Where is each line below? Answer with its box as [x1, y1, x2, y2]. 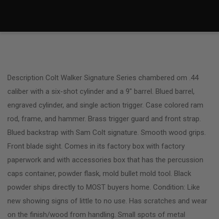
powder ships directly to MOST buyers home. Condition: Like [7, 182, 200, 192]
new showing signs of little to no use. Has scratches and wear [7, 196, 207, 205]
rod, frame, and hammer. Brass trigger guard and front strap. [7, 114, 201, 123]
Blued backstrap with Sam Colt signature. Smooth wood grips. [7, 128, 206, 137]
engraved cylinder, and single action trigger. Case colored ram [7, 100, 203, 109]
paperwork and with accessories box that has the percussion [7, 155, 203, 164]
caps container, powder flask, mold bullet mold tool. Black [7, 169, 191, 178]
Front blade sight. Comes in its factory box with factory [7, 141, 185, 151]
